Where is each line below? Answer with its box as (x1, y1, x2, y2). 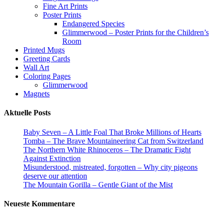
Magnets (23, 90, 50, 98)
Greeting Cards (23, 54, 70, 63)
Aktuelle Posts (4, 109, 51, 117)
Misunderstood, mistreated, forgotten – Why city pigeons (23, 163, 198, 171)
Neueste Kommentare (4, 199, 75, 208)
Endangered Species (62, 19, 125, 28)
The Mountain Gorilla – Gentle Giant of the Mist (23, 180, 173, 189)
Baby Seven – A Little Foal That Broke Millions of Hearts (23, 127, 201, 136)
